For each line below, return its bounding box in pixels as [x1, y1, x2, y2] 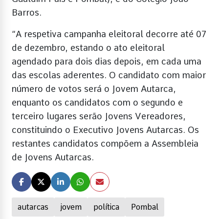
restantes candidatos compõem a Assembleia [12, 138, 198, 149]
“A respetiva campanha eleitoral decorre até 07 [12, 28, 207, 39]
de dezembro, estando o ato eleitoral [12, 42, 165, 53]
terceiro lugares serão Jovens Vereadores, [12, 110, 186, 121]
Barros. [12, 7, 42, 18]
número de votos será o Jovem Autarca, [12, 83, 176, 94]
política [93, 202, 119, 212]
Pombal [131, 202, 158, 212]
